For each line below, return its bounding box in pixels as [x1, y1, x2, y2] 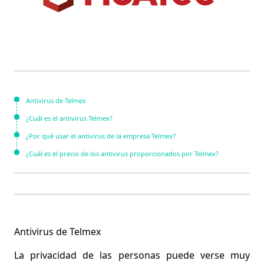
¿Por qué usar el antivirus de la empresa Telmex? [26, 131, 176, 140]
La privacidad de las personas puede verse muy [14, 248, 250, 262]
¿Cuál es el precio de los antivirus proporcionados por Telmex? [26, 148, 219, 158]
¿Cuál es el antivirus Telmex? [26, 113, 113, 123]
